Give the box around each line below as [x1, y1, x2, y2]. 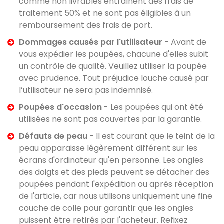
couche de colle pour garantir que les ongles [18, 202, 193, 214]
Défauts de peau [18, 130, 87, 142]
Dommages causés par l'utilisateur [18, 36, 162, 48]
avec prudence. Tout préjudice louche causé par [18, 72, 209, 84]
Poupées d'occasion [18, 101, 102, 113]
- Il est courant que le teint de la [87, 130, 215, 142]
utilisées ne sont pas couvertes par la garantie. [18, 113, 202, 125]
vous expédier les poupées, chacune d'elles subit [18, 48, 208, 60]
